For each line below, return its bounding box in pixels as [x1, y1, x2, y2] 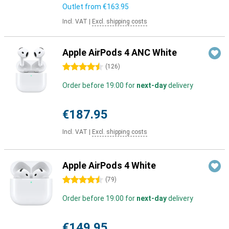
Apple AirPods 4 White [62, 160, 156, 171]
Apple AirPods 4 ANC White [62, 47, 177, 58]
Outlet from [62, 3, 103, 11]
